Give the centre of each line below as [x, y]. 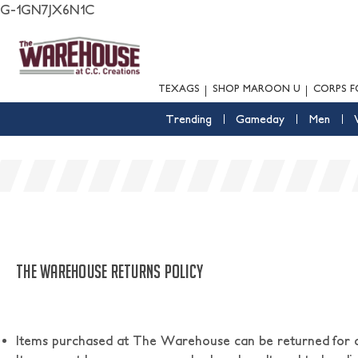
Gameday [260, 119]
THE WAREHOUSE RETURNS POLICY [111, 271]
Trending [188, 119]
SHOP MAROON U [257, 88]
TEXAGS [179, 88]
